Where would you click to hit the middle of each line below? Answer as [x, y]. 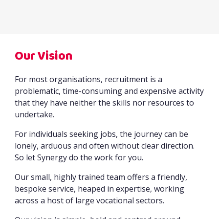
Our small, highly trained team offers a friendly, [101, 177]
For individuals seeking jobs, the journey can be [101, 134]
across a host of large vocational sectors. [90, 201]
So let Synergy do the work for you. [79, 158]
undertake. [35, 115]
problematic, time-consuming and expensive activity [109, 91]
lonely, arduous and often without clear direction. [105, 146]
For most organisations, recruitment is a [88, 79]
